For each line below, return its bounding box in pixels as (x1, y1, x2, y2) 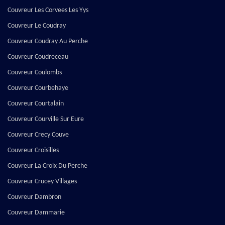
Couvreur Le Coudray (8, 22, 66, 30)
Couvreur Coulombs (8, 69, 62, 77)
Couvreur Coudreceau (8, 53, 68, 61)
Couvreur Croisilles (8, 147, 59, 155)
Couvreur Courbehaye (8, 84, 68, 92)
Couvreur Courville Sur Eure (8, 116, 84, 124)
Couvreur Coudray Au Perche (8, 38, 88, 46)
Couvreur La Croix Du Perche (8, 162, 87, 170)
